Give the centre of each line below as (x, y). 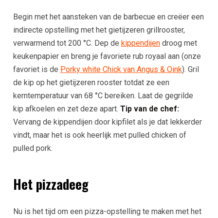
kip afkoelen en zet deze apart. (66, 109)
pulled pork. (33, 148)
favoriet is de (36, 70)
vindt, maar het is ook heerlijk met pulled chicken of (100, 135)
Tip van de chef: (149, 109)
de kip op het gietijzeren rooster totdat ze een (91, 83)
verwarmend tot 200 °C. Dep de (67, 43)
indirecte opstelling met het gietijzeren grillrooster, (99, 30)
